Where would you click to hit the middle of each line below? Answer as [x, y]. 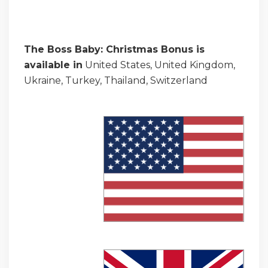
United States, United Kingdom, [159, 65]
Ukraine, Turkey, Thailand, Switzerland [116, 80]
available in [53, 65]
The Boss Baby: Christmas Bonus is [114, 49]
